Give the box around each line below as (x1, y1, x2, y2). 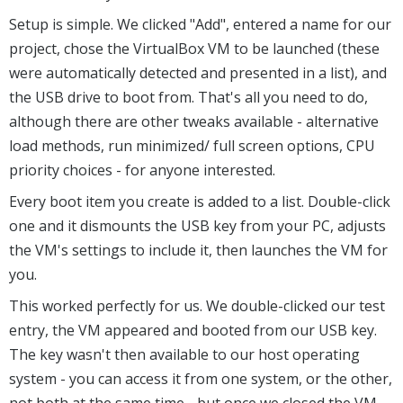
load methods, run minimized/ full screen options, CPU (9, 136, 375, 157)
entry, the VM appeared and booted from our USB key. (9, 320, 377, 341)
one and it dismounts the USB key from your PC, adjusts (9, 216, 386, 237)
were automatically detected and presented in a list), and (9, 63, 387, 84)
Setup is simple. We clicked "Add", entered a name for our (9, 14, 391, 35)
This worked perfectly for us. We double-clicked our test (9, 296, 385, 317)
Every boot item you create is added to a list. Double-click (9, 192, 390, 212)
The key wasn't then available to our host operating (9, 345, 360, 365)
